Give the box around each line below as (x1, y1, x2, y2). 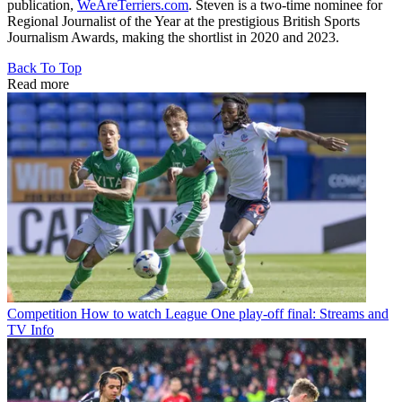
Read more (7, 76, 69, 92)
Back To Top (7, 60, 82, 75)
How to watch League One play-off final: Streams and (81, 305, 389, 321)
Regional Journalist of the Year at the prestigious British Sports (7, 13, 360, 29)
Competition (7, 305, 77, 321)
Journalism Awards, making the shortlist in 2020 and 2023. (7, 30, 339, 45)
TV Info (7, 321, 54, 337)
